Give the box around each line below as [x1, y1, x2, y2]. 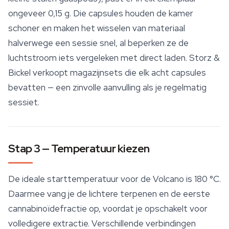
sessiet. [8, 97, 39, 108]
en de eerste [157, 188, 210, 200]
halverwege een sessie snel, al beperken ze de [8, 37, 189, 49]
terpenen [120, 188, 157, 200]
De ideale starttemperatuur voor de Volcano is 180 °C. [8, 173, 221, 185]
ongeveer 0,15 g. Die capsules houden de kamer [8, 8, 193, 19]
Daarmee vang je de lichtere [8, 188, 120, 200]
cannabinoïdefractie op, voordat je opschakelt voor [8, 203, 208, 215]
